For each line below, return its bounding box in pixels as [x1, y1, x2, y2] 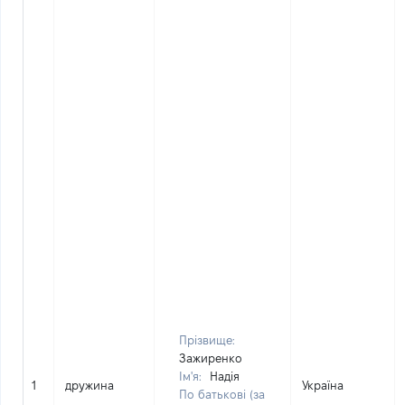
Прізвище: [179, 334, 235, 346]
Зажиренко [179, 352, 242, 364]
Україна [302, 379, 344, 391]
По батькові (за [179, 388, 265, 400]
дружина [65, 379, 114, 391]
